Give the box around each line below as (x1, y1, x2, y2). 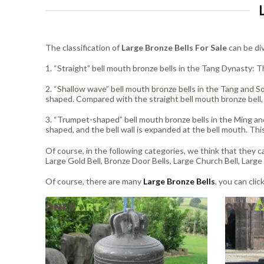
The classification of (45, 42, 121, 52)
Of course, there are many (45, 176, 143, 186)
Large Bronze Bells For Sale (121, 42, 227, 52)
